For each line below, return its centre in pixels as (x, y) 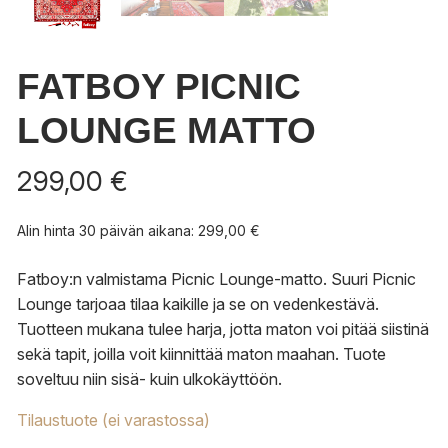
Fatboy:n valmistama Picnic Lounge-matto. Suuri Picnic (216, 279)
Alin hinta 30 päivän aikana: (107, 231)
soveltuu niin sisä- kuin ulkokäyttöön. (149, 379)
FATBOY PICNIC (159, 87)
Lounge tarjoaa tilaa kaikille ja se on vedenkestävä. (198, 304)
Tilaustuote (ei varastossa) (113, 420)
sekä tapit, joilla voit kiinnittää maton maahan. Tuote (201, 354)
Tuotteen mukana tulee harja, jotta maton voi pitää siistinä (223, 329)
